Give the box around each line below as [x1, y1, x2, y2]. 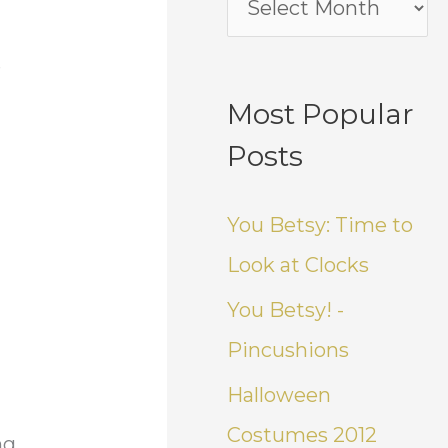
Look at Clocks [227, 252, 370, 277]
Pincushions [227, 337, 350, 362]
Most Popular [227, 96, 415, 131]
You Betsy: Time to [227, 212, 414, 237]
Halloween [227, 382, 332, 407]
